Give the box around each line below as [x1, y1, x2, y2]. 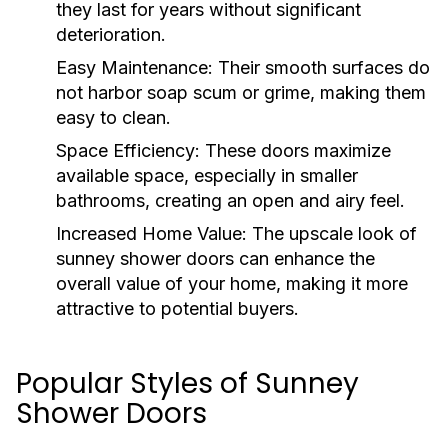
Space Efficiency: [56, 140, 200, 161]
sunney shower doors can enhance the [56, 248, 375, 269]
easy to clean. [56, 107, 171, 128]
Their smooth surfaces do [213, 57, 430, 78]
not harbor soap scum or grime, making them [56, 82, 426, 103]
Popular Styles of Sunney [16, 364, 359, 403]
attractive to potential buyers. [56, 298, 299, 319]
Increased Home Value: [56, 223, 247, 244]
